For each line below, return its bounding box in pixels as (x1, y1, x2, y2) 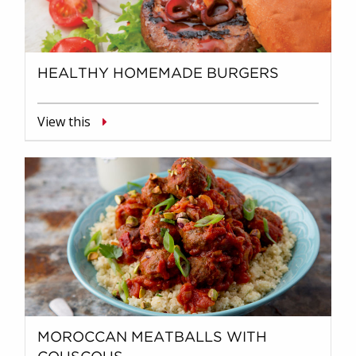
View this (37, 112, 91, 130)
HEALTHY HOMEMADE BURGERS (37, 67, 279, 80)
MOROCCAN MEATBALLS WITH (37, 331, 267, 344)
